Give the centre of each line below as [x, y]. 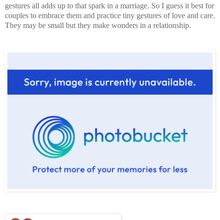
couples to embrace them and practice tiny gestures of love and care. [110, 15]
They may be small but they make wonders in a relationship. [98, 25]
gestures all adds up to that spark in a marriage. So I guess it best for [110, 5]
